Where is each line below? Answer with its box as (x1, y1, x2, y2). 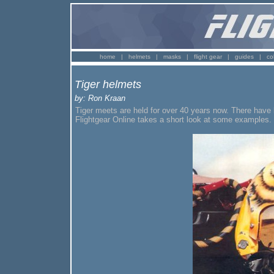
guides (235, 53, 254, 60)
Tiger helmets (75, 78, 141, 91)
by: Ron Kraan (75, 94, 125, 103)
